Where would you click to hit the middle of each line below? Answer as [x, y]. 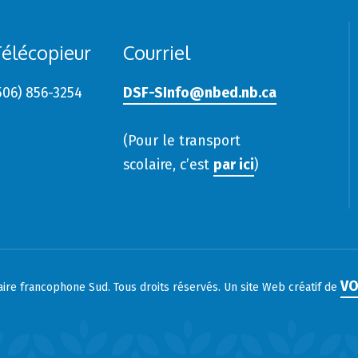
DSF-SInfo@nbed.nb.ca [200, 93]
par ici [234, 165]
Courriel [157, 53]
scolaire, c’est [168, 165]
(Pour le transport [182, 141]
